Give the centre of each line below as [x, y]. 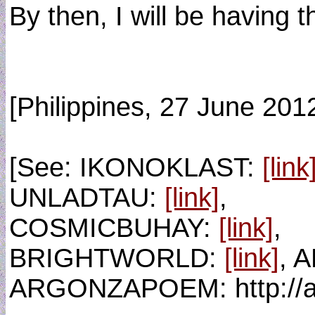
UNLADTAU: [87, 198]
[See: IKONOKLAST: [136, 167]
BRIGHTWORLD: [117, 258]
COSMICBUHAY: [114, 228]
